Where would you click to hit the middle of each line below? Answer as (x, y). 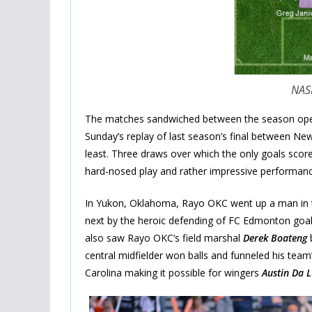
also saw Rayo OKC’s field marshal (164, 237)
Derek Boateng (275, 237)
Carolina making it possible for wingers (173, 272)
